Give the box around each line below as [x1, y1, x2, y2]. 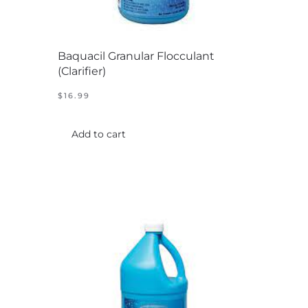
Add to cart [71, 127, 126, 140]
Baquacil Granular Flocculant [58, 49, 214, 63]
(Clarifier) [58, 64, 106, 78]
